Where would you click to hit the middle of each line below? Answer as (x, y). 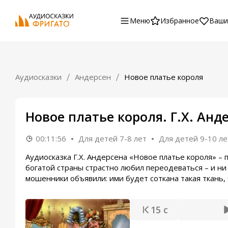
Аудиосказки (38, 77)
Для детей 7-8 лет (112, 138)
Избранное (180, 20)
